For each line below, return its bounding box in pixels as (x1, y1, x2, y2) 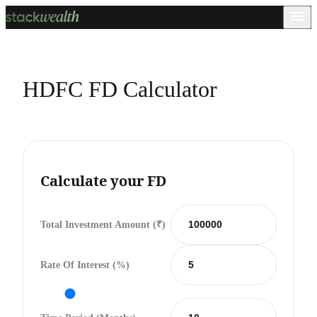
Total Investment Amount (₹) (40, 219, 166, 230)
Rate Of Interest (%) (40, 259, 129, 270)
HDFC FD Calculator (23, 76, 217, 103)
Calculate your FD (40, 171, 166, 191)
